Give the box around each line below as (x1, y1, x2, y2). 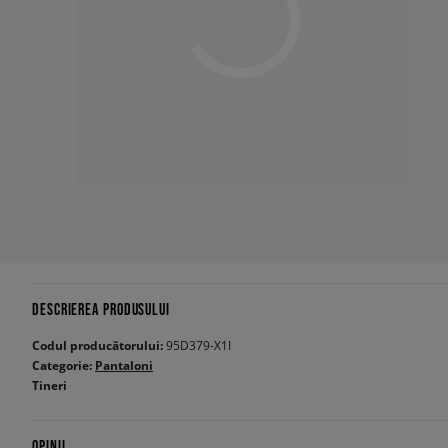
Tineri (32, 377, 67, 394)
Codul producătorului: (32, 337, 166, 354)
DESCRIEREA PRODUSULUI (32, 300, 170, 318)
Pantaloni (95, 357, 153, 374)
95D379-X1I (166, 337, 231, 353)
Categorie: (32, 357, 95, 374)
